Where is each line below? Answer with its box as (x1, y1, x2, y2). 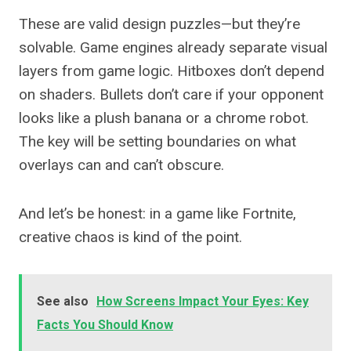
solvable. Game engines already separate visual (19, 38, 327, 57)
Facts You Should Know (37, 317, 173, 333)
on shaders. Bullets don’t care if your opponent (19, 85, 324, 104)
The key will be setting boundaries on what (19, 132, 296, 151)
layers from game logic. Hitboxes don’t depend (19, 62, 324, 81)
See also (37, 294, 89, 309)
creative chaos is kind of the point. (19, 228, 242, 247)
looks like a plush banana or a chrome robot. (19, 109, 309, 128)
